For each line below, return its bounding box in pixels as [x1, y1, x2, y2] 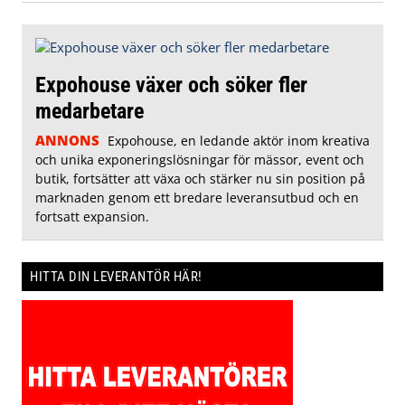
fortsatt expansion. [35, 208, 149, 226]
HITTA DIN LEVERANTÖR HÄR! [30, 268, 202, 286]
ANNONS [35, 131, 99, 150]
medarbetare [35, 98, 144, 125]
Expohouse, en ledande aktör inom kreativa [107, 132, 370, 150]
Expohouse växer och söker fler [35, 71, 307, 99]
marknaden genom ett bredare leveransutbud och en [35, 189, 359, 207]
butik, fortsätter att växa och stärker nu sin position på [35, 170, 365, 188]
